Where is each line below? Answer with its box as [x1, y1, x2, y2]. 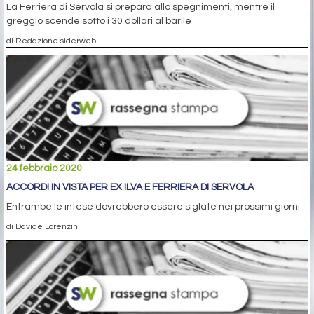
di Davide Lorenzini [6, 221, 80, 231]
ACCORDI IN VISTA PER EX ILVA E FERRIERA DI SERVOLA [6, 182, 254, 192]
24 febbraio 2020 [6, 163, 82, 173]
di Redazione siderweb [6, 36, 96, 45]
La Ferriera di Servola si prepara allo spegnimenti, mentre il [6, 1, 275, 12]
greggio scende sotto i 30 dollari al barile [6, 15, 191, 26]
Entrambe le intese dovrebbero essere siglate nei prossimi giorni [6, 201, 300, 212]
